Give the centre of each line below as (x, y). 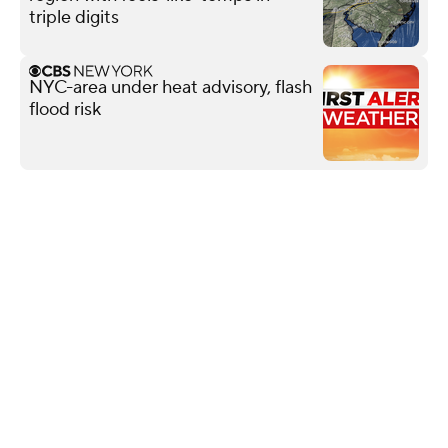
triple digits (74, 17)
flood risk (65, 109)
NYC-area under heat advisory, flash (170, 87)
